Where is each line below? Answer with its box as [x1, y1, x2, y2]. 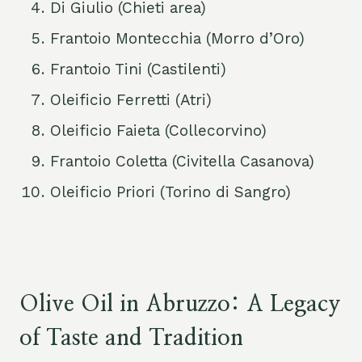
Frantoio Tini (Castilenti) [50, 60, 226, 79]
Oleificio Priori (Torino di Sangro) [50, 183, 291, 202]
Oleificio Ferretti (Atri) [50, 90, 212, 110]
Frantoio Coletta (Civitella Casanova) [50, 152, 314, 171]
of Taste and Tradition [19, 327, 243, 351]
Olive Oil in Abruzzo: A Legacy [19, 293, 341, 317]
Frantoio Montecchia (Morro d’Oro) [50, 29, 305, 48]
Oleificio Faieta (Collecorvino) [50, 121, 267, 141]
